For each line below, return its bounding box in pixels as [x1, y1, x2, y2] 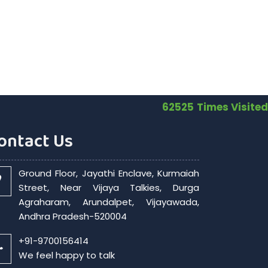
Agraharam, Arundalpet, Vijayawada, [18, 196, 200, 208]
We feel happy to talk [18, 249, 115, 261]
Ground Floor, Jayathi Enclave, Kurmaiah [18, 167, 200, 179]
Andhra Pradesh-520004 [18, 210, 127, 223]
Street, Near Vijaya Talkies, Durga [18, 181, 200, 194]
